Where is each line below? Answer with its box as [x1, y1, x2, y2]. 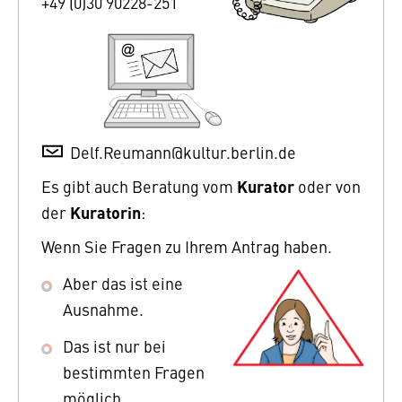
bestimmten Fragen [63, 360, 205, 383]
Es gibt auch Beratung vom [41, 174, 237, 197]
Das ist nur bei [63, 334, 166, 357]
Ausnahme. [63, 297, 144, 320]
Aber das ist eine [63, 271, 183, 294]
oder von [294, 174, 361, 197]
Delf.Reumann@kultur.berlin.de [70, 140, 296, 163]
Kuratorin [70, 199, 141, 223]
